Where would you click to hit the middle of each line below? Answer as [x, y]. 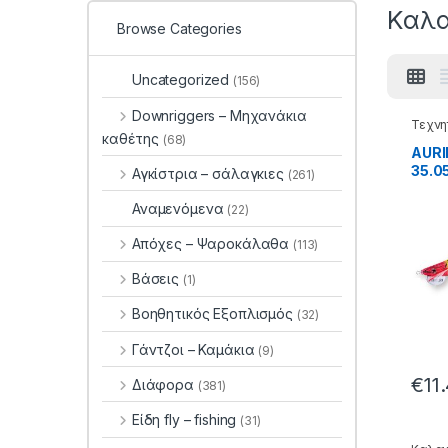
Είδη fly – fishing [186, 420]
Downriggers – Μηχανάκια [219, 115]
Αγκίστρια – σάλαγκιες [209, 173]
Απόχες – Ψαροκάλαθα [212, 244]
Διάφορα [164, 384]
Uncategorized [183, 80]
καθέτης [132, 138]
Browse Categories [179, 28]
